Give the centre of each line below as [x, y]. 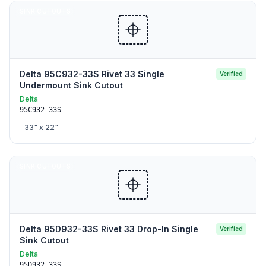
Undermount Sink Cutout [71, 85]
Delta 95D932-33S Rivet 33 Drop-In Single [109, 229]
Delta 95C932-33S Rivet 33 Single [92, 74]
